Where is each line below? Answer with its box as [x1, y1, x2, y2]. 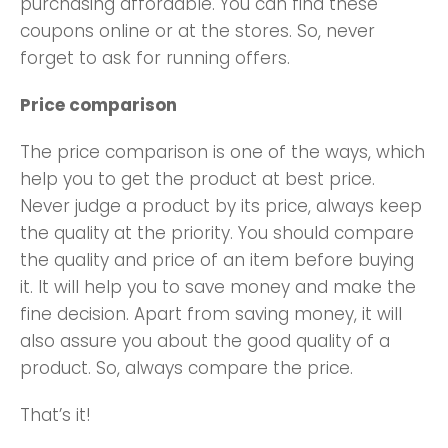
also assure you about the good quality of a [20, 328, 390, 353]
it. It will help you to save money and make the [20, 274, 416, 299]
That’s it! [20, 402, 91, 427]
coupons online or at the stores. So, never [20, 18, 375, 43]
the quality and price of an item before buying [20, 247, 414, 272]
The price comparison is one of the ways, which [20, 139, 425, 164]
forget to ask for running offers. [20, 45, 290, 70]
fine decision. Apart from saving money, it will [20, 301, 402, 326]
